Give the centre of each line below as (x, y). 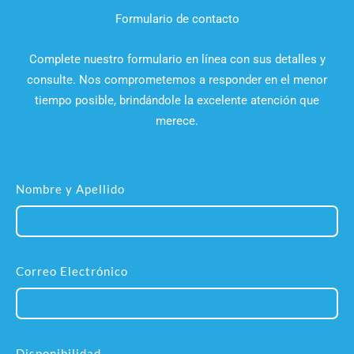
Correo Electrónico (72, 271)
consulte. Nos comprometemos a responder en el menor (177, 80)
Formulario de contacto (177, 19)
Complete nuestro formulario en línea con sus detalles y (177, 60)
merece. (177, 121)
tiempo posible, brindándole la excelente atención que (177, 101)
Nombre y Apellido (70, 189)
